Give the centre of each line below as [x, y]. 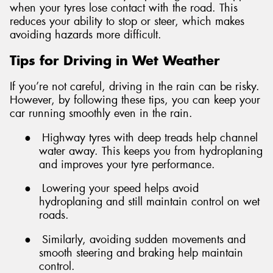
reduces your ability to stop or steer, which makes [127, 21]
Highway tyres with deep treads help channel [150, 137]
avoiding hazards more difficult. [86, 34]
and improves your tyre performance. [127, 164]
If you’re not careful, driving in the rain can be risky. [135, 87]
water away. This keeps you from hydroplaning [151, 151]
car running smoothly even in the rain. [101, 114]
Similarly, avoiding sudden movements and [144, 239]
